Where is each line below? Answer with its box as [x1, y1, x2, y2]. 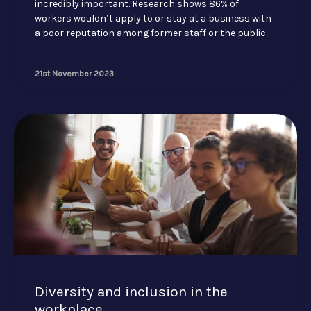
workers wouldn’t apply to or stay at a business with [35, 12, 271, 24]
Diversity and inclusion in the [35, 283, 228, 300]
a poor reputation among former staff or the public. [35, 26, 267, 39]
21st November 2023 [35, 68, 114, 78]
